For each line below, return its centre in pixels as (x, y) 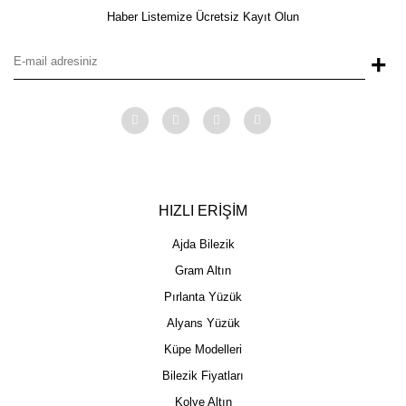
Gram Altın (203, 270)
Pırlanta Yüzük (203, 296)
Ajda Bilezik (203, 244)
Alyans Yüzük (203, 323)
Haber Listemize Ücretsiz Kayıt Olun (203, 16)
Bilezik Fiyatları (203, 375)
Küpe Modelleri (203, 349)
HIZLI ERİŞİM (203, 210)
